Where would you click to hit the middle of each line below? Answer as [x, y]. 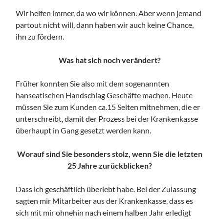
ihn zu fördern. [40, 36]
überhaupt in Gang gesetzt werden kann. [84, 130]
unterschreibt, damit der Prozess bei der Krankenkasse [107, 118]
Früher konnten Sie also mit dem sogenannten [93, 83]
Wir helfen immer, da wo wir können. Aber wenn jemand [109, 13]
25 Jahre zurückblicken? [109, 165]
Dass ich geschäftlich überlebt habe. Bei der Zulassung [106, 189]
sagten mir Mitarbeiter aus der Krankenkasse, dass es [105, 200]
